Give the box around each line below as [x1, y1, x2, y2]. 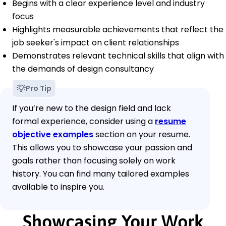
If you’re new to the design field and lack [12, 102, 171, 115]
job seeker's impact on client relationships [12, 37, 179, 49]
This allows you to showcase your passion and [12, 142, 192, 154]
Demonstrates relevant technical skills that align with [12, 50, 224, 62]
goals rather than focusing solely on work [12, 155, 176, 167]
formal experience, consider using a [12, 116, 155, 128]
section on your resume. [93, 129, 190, 141]
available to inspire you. [12, 181, 104, 193]
